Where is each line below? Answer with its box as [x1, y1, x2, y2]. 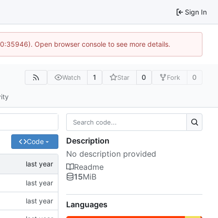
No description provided [66, 149, 156, 159]
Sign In [185, 7, 207, 16]
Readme [74, 162, 104, 172]
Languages [66, 200, 108, 210]
